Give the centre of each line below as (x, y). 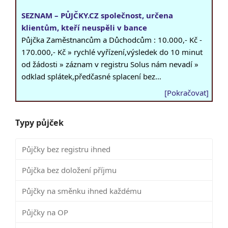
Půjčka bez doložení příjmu (69, 170)
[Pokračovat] (187, 93)
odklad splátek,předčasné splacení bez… (91, 77)
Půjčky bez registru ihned (66, 149)
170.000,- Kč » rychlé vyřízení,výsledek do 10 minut (112, 52)
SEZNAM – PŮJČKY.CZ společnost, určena (97, 16)
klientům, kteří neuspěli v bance (84, 28)
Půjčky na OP (45, 212)
